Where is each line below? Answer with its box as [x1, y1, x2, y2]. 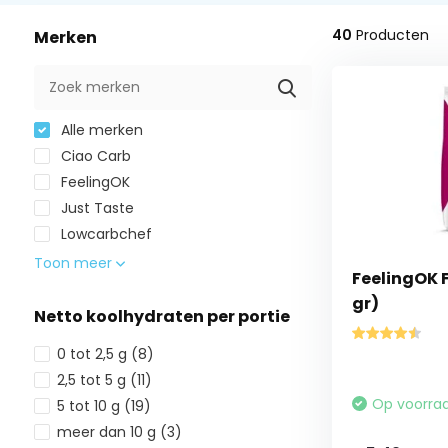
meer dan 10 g [56, 422, 160, 442]
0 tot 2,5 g [56, 344, 131, 364]
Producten [351, 25, 429, 45]
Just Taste [56, 198, 134, 218]
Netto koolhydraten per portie [33, 305, 290, 328]
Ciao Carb [56, 146, 131, 166]
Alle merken [56, 120, 143, 140]
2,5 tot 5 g [56, 370, 130, 390]
